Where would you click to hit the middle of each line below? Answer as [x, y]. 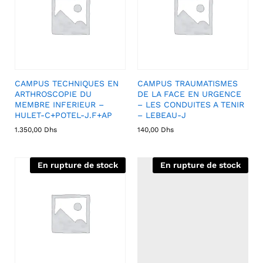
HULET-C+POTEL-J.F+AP [63, 115]
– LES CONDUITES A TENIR [191, 104]
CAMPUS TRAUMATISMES [188, 83]
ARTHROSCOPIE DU [53, 94]
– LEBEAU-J [162, 115]
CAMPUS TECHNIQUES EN [67, 83]
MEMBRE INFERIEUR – [59, 104]
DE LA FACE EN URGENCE [189, 94]
